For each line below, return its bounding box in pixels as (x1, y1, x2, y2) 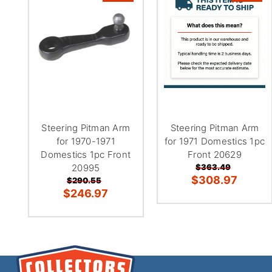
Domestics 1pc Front (41, 148, 131, 160)
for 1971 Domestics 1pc (164, 135, 265, 147)
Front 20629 (188, 148, 242, 160)
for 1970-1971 (56, 135, 115, 147)
